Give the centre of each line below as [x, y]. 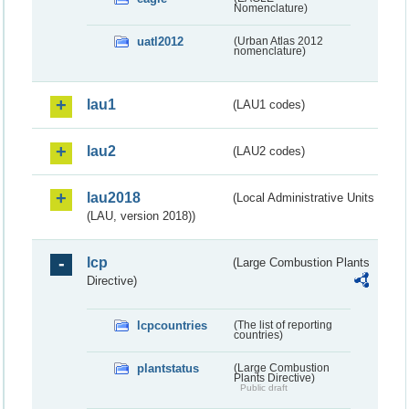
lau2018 [114, 197]
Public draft [263, 387]
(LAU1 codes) [269, 104]
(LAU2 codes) [269, 151]
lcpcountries [172, 325]
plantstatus [168, 368]
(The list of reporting [283, 325]
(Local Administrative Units [304, 197]
